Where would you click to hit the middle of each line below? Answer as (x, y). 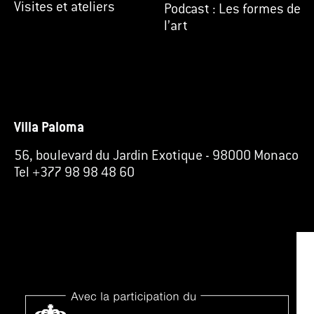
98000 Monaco (255, 156)
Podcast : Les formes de (232, 10)
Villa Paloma (49, 128)
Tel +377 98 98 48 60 (74, 173)
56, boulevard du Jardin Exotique (108, 156)
